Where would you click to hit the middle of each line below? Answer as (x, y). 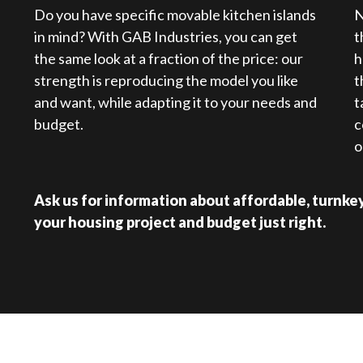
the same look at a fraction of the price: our (168, 59)
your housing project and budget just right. (179, 222)
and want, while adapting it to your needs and (175, 102)
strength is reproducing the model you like (166, 81)
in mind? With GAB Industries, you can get (165, 37)
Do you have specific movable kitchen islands (175, 15)
